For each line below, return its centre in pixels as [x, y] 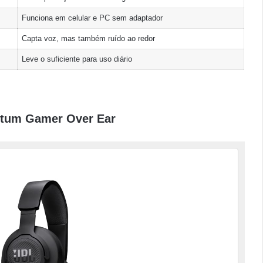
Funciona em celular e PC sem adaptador [92, 18]
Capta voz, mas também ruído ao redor [88, 38]
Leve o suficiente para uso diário [77, 59]
